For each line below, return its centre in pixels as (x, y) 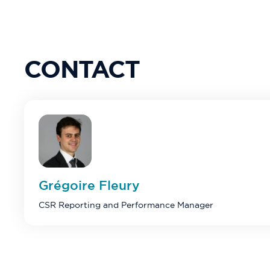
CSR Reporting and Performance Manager (126, 205)
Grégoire (69, 185)
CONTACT (82, 69)
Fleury (119, 185)
